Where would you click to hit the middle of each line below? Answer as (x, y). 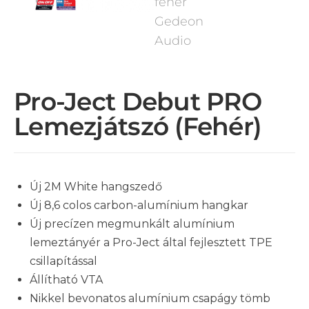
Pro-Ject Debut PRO (138, 102)
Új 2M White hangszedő (96, 187)
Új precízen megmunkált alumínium (132, 224)
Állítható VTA (66, 280)
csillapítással (63, 261)
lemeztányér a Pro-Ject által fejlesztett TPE (151, 243)
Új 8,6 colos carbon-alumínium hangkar (139, 206)
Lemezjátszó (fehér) (138, 127)
